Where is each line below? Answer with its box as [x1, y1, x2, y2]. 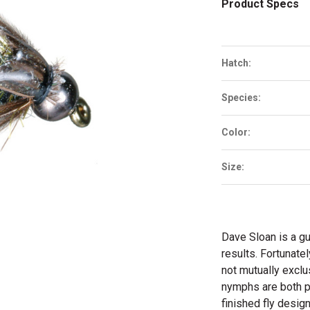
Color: [221, 127, 250, 138]
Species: [221, 92, 261, 103]
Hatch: [221, 57, 251, 69]
